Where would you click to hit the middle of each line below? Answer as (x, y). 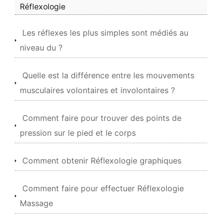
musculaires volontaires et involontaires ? (97, 90)
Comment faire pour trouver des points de (102, 118)
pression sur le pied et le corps (78, 133)
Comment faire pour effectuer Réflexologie (103, 188)
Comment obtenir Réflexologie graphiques (102, 161)
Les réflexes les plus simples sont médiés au (105, 33)
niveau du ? (41, 48)
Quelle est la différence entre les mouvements (108, 75)
